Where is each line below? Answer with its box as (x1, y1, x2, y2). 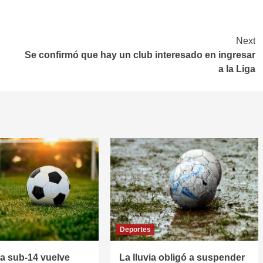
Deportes (119, 225, 151, 234)
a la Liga (218, 64, 255, 74)
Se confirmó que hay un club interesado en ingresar (25, 50, 255, 60)
